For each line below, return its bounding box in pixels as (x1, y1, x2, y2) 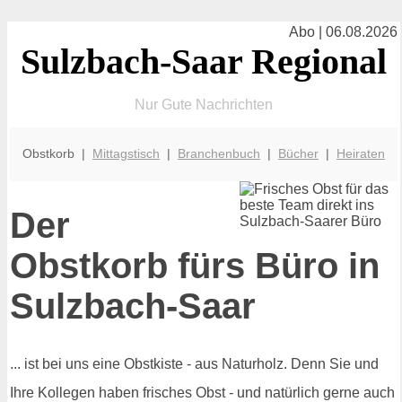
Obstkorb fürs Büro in (10, 245, 380, 285)
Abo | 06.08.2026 (289, 24, 398, 39)
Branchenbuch (178, 146, 260, 162)
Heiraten (336, 146, 385, 162)
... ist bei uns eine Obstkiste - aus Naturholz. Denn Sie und (10, 356, 379, 372)
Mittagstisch (92, 146, 160, 162)
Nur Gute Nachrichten (135, 97, 273, 112)
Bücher (278, 146, 319, 162)
